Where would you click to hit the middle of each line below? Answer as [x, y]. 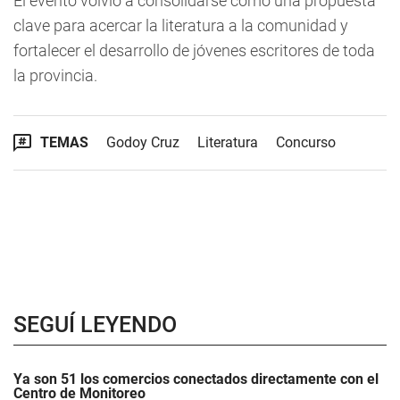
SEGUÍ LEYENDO [95, 325]
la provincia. [55, 75]
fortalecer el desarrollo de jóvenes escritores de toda [194, 50]
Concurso [306, 142]
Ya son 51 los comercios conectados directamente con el [196, 379]
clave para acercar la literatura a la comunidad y [181, 25]
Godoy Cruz [143, 142]
